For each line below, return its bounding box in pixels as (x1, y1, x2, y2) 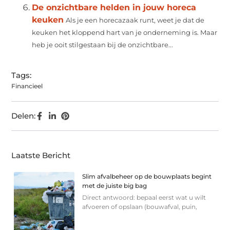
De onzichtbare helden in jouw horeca (32, 2, 197, 12)
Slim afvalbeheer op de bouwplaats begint (82, 172, 212, 180)
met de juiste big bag (82, 181, 147, 189)
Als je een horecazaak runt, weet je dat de (66, 16, 205, 24)
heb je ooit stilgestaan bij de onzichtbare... (32, 41, 174, 49)
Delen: (11, 110, 36, 121)
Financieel (11, 82, 43, 90)
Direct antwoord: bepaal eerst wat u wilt (82, 193, 206, 201)
